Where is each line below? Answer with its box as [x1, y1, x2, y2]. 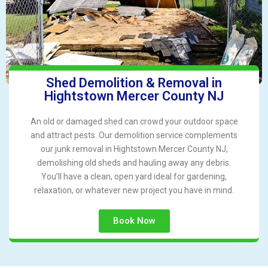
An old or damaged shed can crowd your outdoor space [30, 117, 238, 127]
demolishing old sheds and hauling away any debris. [37, 158, 231, 168]
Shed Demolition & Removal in [46, 75, 222, 91]
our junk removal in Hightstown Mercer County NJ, [40, 144, 228, 154]
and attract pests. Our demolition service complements [31, 130, 237, 141]
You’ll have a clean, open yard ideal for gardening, [41, 172, 227, 182]
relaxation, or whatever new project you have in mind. [34, 185, 234, 196]
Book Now [112, 215, 156, 227]
